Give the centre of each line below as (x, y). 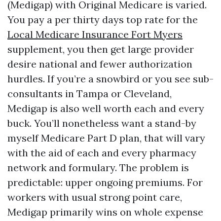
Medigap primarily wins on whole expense (105, 212)
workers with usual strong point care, (95, 197)
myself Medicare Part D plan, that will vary (106, 138)
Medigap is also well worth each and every (106, 108)
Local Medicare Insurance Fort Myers (95, 34)
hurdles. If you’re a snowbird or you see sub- (110, 79)
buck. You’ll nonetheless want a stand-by (102, 123)
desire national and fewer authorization (100, 64)
